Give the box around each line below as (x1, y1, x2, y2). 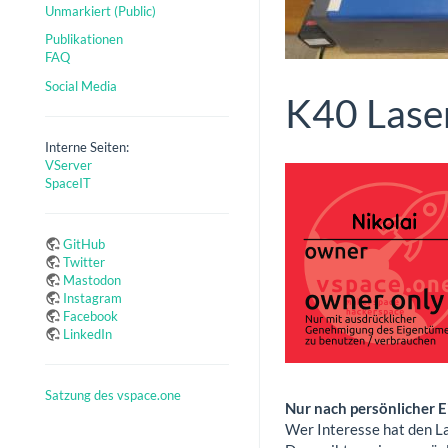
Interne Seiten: (45, 138, 129, 155)
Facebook (63, 307, 118, 324)
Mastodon (63, 271, 121, 288)
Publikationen (45, 31, 123, 47)
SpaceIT (45, 174, 91, 191)
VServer (45, 156, 92, 173)
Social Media (45, 77, 117, 94)
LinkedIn (63, 325, 112, 342)
